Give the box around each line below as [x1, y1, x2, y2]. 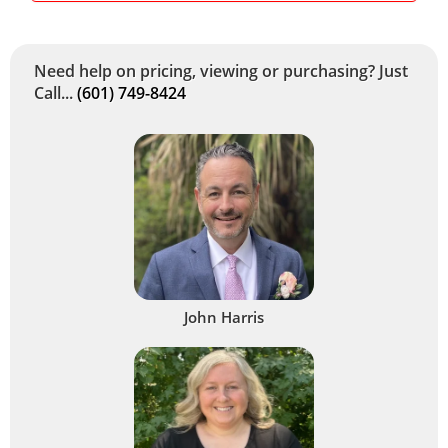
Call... [34, 81, 77, 104]
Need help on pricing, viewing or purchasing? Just [34, 59, 408, 82]
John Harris [184, 306, 264, 327]
